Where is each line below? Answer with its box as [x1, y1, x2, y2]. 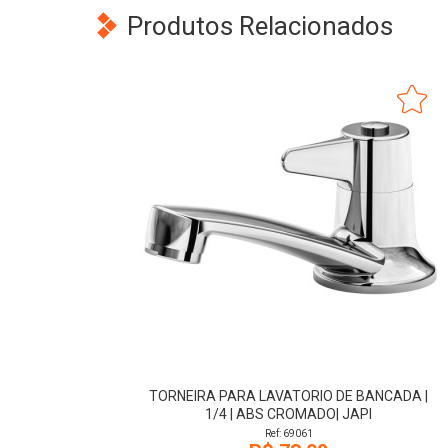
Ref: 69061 [264, 428, 313, 439]
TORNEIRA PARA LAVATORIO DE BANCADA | [149, 388, 429, 404]
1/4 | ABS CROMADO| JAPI [205, 406, 373, 422]
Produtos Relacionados [127, 11, 393, 41]
